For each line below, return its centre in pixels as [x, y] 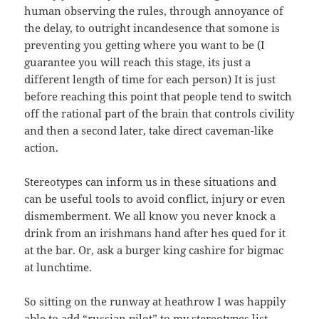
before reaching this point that [104, 96]
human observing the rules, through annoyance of [154, 11]
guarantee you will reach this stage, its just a [138, 62]
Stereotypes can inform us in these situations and [151, 182]
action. [42, 148]
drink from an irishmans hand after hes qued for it [155, 233]
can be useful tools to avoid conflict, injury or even [155, 199]
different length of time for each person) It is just [150, 79]
